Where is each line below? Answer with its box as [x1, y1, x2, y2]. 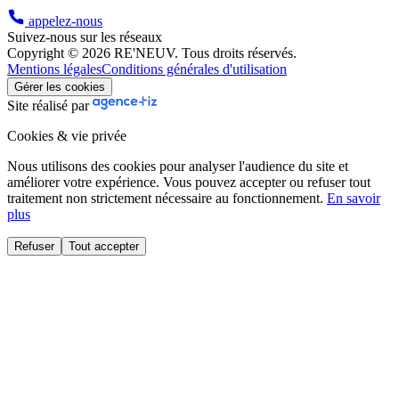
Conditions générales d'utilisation [102, 61, 287, 77]
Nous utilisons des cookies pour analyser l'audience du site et [7, 158, 348, 174]
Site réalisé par [7, 97, 93, 113]
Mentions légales [7, 61, 102, 77]
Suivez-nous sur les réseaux [7, 28, 162, 45]
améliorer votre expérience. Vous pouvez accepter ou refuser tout [7, 174, 370, 190]
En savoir [327, 190, 380, 206]
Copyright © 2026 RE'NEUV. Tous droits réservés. [7, 45, 297, 61]
